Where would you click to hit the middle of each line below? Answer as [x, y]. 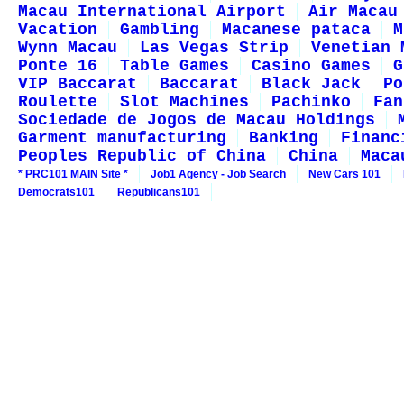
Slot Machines [184, 102]
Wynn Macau [68, 48]
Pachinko [311, 102]
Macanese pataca [296, 30]
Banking [284, 138]
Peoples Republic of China [142, 156]
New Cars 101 [344, 174]
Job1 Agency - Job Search [218, 174]
